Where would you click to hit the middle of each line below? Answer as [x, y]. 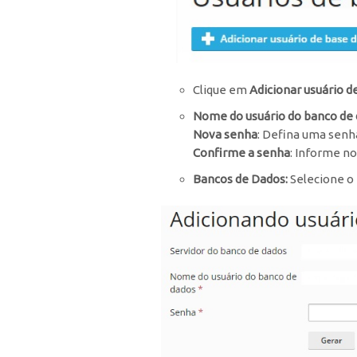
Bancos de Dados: [240, 178]
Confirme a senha [241, 152]
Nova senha [225, 134]
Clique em [221, 89]
